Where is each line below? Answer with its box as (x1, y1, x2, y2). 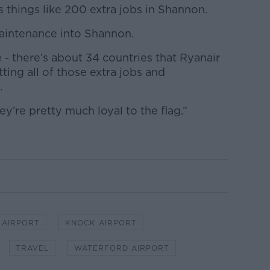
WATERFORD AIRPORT (74, 243, 169, 253)
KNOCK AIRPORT (64, 218, 137, 227)
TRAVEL (15, 243, 49, 253)
